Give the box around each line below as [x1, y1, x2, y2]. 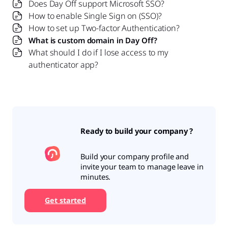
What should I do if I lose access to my [28, 46, 169, 58]
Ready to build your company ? [80, 126, 193, 136]
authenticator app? [28, 59, 99, 70]
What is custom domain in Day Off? [28, 35, 157, 45]
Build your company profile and [80, 151, 189, 161]
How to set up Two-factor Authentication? [28, 22, 180, 34]
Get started [45, 195, 86, 206]
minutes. [80, 171, 111, 182]
